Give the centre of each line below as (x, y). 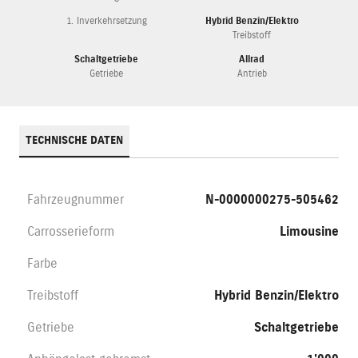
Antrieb (252, 74)
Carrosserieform (71, 232)
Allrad (252, 60)
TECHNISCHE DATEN (74, 141)
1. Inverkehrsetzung (106, 21)
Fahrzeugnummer (76, 200)
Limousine (309, 232)
